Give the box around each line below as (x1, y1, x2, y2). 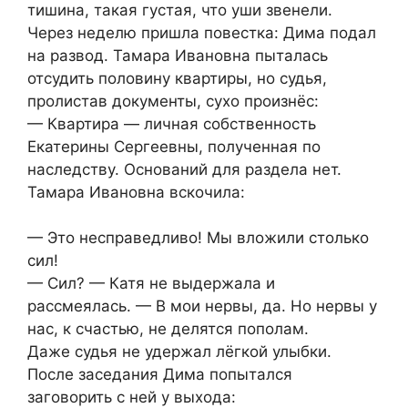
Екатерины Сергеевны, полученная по (27, 137, 321, 156)
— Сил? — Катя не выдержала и (27, 274, 275, 293)
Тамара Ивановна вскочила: (27, 182, 245, 201)
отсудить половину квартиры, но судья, (27, 68, 327, 87)
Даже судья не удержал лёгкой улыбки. (27, 342, 331, 362)
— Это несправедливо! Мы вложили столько (27, 229, 369, 248)
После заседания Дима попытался (27, 365, 292, 384)
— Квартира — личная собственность (27, 114, 316, 133)
